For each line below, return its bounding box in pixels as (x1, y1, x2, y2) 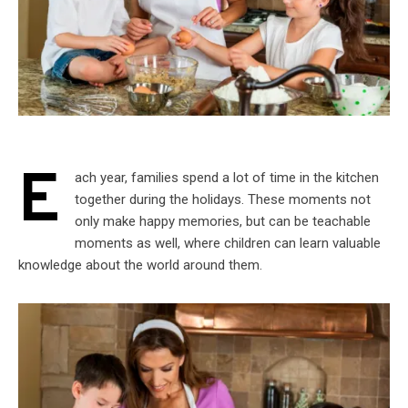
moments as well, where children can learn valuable (75, 234, 381, 251)
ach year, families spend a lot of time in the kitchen (75, 168, 379, 186)
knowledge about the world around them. (18, 256, 262, 273)
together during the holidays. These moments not (75, 190, 371, 208)
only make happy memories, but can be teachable (75, 212, 371, 229)
